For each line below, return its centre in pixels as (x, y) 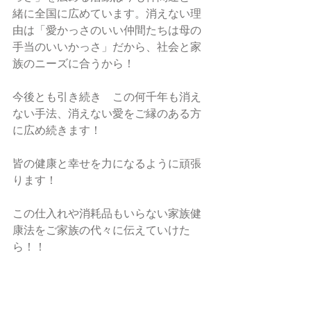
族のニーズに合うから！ (74, 64)
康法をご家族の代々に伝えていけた (101, 230)
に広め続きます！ (57, 130)
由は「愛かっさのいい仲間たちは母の (107, 30)
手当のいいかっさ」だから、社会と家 (107, 47)
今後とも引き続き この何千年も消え (107, 97)
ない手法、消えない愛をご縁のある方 (107, 114)
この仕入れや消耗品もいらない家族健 (107, 213)
